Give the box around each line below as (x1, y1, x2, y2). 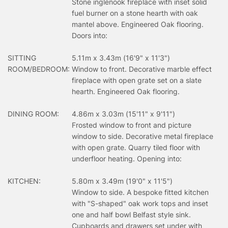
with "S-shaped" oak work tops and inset (72, 198, 208, 208)
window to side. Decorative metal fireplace (72, 131, 213, 140)
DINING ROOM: (8, 109, 59, 118)
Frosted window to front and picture (72, 120, 191, 129)
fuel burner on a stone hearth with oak (72, 8, 198, 17)
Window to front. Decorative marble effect (72, 64, 212, 73)
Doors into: (72, 31, 107, 40)
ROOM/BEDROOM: (8, 64, 70, 73)
